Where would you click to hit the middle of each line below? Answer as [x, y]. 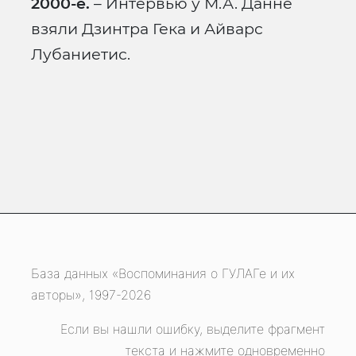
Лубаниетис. [81, 54]
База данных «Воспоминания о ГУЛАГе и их [163, 274]
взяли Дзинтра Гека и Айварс [147, 29]
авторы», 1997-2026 [91, 295]
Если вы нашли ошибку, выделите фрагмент [193, 329]
